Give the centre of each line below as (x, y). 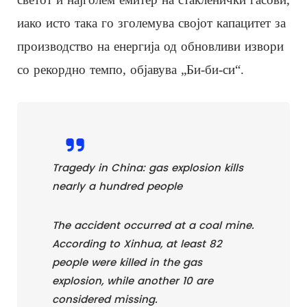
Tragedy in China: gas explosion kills (148, 167)
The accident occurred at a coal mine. (153, 225)
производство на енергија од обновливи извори (150, 46)
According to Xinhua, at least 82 (137, 243)
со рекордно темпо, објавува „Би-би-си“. (131, 69)
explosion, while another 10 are (133, 280)
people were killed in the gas (127, 262)
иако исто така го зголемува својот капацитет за (151, 23)
